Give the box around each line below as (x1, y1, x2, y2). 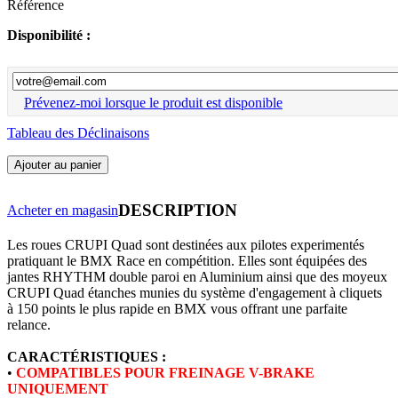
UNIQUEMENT (7, 380, 108, 396)
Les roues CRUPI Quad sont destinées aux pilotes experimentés (7, 236, 364, 252)
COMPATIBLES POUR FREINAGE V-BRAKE (16, 364, 314, 380)
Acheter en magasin (7, 202, 118, 218)
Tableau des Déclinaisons (7, 124, 149, 140)
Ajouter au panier (14, 157, 101, 171)
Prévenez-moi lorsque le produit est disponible (24, 94, 283, 110)
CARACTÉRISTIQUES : (7, 348, 166, 364)
